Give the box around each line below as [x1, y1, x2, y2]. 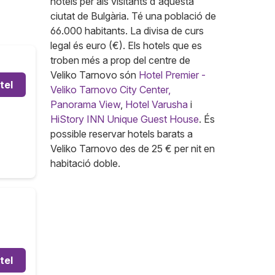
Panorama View [50, 98, 120, 110]
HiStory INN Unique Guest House [50, 113, 199, 125]
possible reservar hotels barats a [50, 128, 193, 140]
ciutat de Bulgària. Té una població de [50, 10, 216, 22]
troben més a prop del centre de [50, 54, 190, 66]
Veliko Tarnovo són [50, 69, 139, 81]
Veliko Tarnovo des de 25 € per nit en [50, 142, 215, 155]
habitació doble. [50, 157, 120, 169]
